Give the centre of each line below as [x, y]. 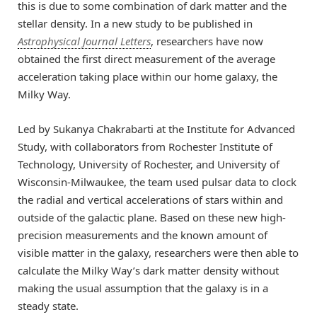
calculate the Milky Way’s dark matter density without [148, 270]
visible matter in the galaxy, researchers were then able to [158, 252]
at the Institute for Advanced [224, 128]
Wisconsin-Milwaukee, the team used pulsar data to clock [157, 181]
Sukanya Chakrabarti [103, 128]
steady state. [48, 305]
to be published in [207, 24]
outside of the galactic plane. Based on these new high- [152, 217]
